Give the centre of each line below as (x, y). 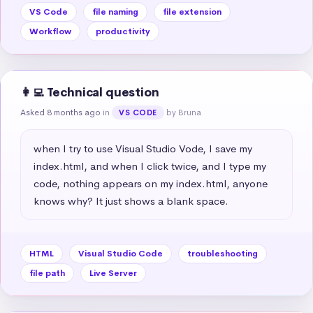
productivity (123, 31)
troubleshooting (223, 253)
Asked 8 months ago (60, 112)
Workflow (50, 31)
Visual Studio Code (121, 253)
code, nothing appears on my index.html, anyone (151, 183)
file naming (115, 12)
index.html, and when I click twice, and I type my (150, 166)
